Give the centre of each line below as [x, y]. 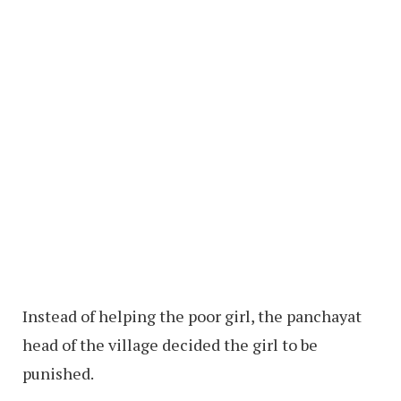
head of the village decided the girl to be [170, 344]
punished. [58, 373]
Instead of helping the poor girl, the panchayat [192, 316]
